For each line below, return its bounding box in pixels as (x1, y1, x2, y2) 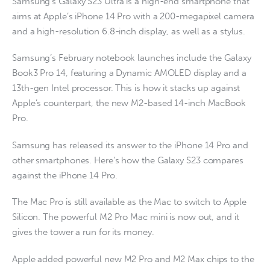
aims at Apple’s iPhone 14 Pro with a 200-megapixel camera (12, 10, 254, 22)
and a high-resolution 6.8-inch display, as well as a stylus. (12, 25, 246, 37)
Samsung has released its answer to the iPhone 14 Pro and (12, 139, 248, 151)
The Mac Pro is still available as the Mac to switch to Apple (12, 196, 247, 208)
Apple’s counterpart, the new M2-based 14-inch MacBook (12, 98, 246, 109)
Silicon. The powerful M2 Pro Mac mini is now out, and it (12, 212, 239, 223)
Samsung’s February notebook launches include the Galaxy (12, 52, 251, 64)
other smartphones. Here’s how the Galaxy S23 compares (12, 154, 243, 166)
